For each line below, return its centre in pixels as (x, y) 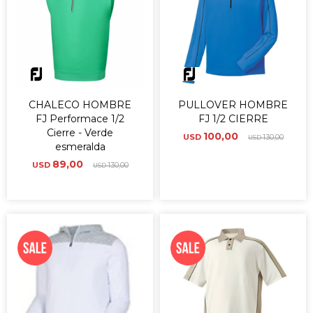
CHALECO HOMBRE (80, 105)
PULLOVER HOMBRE (233, 105)
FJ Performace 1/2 (80, 119)
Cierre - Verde (80, 133)
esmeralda (80, 147)
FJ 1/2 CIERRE (233, 119)
